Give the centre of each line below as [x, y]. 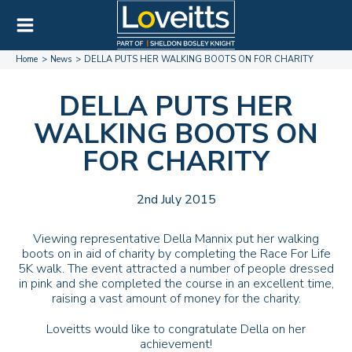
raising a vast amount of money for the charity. [176, 299]
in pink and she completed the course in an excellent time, [176, 284]
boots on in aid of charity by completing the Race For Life [176, 254]
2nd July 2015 [176, 200]
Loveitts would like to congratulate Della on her [176, 330]
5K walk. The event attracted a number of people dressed [176, 269]
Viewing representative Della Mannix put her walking [176, 239]
